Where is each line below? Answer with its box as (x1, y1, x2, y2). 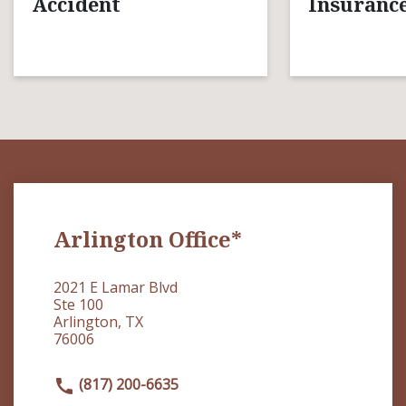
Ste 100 (53, 295, 103, 314)
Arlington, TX (53, 312, 143, 332)
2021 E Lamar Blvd (53, 277, 178, 297)
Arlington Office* (53, 225, 242, 254)
